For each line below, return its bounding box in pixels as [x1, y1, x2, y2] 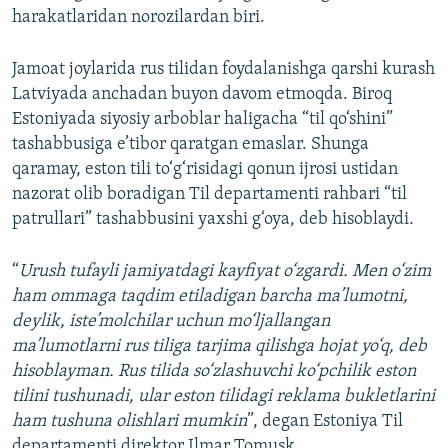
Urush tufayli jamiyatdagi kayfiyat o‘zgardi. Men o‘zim [19, 262, 431, 282]
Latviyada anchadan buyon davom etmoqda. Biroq [12, 85, 392, 105]
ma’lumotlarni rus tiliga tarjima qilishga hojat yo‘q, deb [12, 337, 427, 357]
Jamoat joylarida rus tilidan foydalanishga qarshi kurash [12, 60, 435, 80]
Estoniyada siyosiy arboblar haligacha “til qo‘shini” [12, 110, 393, 130]
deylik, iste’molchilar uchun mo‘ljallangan [12, 312, 330, 332]
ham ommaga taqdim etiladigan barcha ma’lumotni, [12, 287, 408, 307]
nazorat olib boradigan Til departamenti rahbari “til [12, 185, 407, 205]
